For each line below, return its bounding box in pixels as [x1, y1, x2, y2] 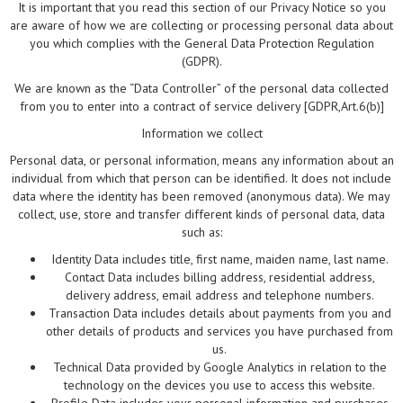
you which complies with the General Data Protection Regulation [29, 35, 374, 52]
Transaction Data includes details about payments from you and [48, 305, 391, 322]
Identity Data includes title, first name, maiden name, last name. [50, 251, 389, 268]
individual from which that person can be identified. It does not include [12, 170, 391, 187]
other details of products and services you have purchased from [46, 323, 393, 340]
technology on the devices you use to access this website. [64, 377, 375, 394]
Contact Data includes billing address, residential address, [64, 269, 375, 286]
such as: [181, 224, 222, 241]
